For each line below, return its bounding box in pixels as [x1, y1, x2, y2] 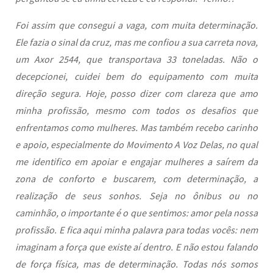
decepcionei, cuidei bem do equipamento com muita [15, 70, 258, 82]
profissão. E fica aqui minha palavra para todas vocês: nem [15, 224, 258, 236]
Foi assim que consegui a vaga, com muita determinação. [15, 19, 258, 31]
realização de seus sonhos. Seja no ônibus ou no [15, 190, 258, 202]
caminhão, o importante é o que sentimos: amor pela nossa [15, 207, 258, 219]
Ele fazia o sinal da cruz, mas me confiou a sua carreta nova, [15, 36, 258, 48]
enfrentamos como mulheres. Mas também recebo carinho [15, 121, 258, 133]
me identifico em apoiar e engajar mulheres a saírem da [15, 155, 258, 168]
